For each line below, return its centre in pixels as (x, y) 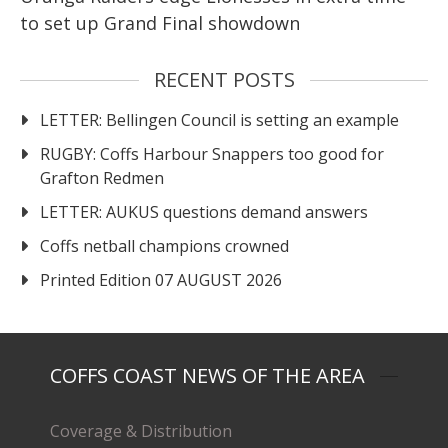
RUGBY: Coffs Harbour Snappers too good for (212, 154)
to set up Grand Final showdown (160, 23)
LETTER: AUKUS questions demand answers (204, 212)
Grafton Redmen (102, 178)
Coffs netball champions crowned (164, 246)
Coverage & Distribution (141, 431)
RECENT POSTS (224, 80)
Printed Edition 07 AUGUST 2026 (161, 280)
